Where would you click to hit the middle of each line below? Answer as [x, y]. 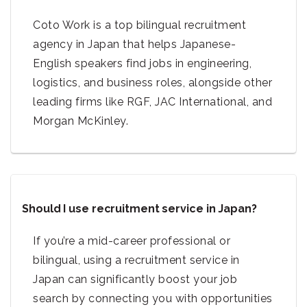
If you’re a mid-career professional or [132, 241]
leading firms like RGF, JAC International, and [152, 102]
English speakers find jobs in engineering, [142, 64]
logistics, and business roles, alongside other [152, 83]
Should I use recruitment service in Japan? [139, 209]
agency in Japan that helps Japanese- [134, 45]
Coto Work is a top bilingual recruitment [139, 25]
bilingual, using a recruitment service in [136, 260]
